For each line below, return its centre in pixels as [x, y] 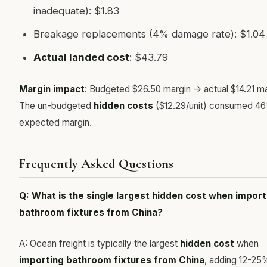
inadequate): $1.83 [76, 11]
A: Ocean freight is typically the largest [100, 243]
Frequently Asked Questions [96, 164]
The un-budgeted [56, 106]
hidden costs [123, 106]
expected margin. [55, 122]
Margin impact [52, 89]
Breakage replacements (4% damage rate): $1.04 [149, 34]
